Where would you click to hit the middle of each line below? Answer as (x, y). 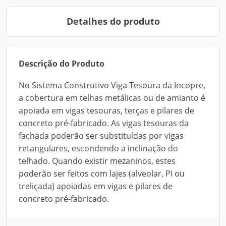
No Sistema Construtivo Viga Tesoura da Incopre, (112, 85)
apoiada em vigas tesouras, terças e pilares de (106, 110)
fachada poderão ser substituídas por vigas (101, 136)
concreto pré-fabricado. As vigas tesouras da (104, 123)
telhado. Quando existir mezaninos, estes (97, 161)
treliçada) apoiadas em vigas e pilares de (96, 186)
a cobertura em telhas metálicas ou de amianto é (112, 98)
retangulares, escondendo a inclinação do (98, 148)
